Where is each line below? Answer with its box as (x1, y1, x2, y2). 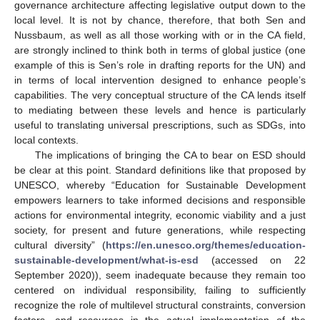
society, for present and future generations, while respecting (14, 224, 306, 236)
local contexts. (14, 134, 79, 146)
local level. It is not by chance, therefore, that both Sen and (14, 14, 306, 26)
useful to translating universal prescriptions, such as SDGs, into (14, 119, 306, 131)
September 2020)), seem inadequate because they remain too (14, 269, 306, 281)
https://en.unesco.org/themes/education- (106, 239, 306, 251)
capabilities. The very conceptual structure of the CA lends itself (14, 89, 306, 101)
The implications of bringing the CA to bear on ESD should (34, 149, 306, 161)
